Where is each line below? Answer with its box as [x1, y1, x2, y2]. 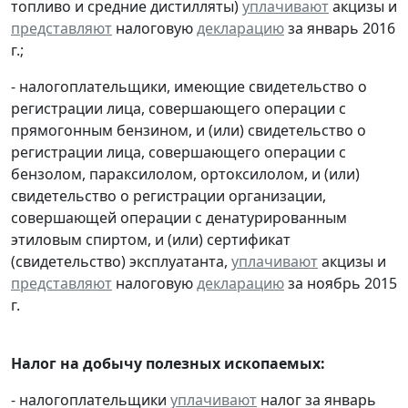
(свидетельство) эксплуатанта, [11, 251, 231, 272]
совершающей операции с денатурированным [11, 208, 347, 229]
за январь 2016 [284, 18, 395, 39]
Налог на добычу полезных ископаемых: [11, 353, 325, 374]
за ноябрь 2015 [284, 273, 397, 294]
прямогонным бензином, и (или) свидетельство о [11, 120, 366, 141]
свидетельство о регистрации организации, [11, 186, 326, 207]
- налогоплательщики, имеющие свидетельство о [11, 76, 367, 97]
